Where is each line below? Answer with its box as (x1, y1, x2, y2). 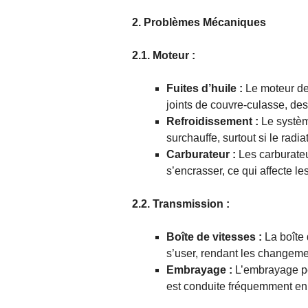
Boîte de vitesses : (166, 231, 265, 243)
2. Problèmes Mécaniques (132, 16, 266, 29)
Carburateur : (166, 148, 239, 161)
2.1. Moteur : (132, 49, 195, 62)
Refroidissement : (166, 115, 261, 128)
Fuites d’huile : (166, 82, 243, 95)
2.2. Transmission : (132, 198, 230, 210)
